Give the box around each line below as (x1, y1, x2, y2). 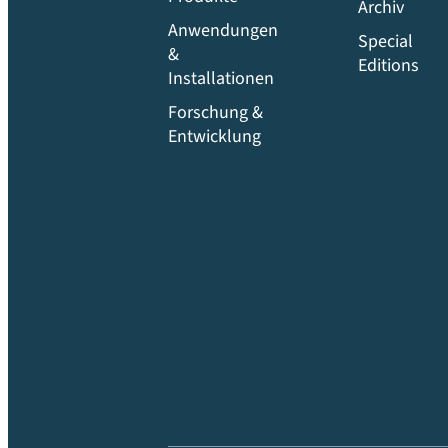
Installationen (168, 65, 274, 91)
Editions (358, 52, 419, 78)
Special (358, 28, 413, 54)
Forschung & (168, 99, 263, 125)
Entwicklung (168, 123, 261, 149)
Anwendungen (168, 17, 278, 43)
